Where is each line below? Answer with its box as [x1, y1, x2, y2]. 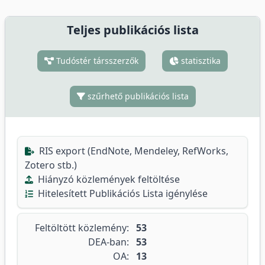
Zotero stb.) [25, 159, 77, 172]
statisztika [179, 55, 221, 66]
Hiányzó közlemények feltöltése [35, 173, 180, 186]
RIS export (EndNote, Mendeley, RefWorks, [37, 144, 228, 157]
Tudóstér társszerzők [54, 55, 138, 66]
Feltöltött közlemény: [35, 221, 129, 234]
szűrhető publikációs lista [85, 91, 189, 102]
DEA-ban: [88, 235, 129, 248]
